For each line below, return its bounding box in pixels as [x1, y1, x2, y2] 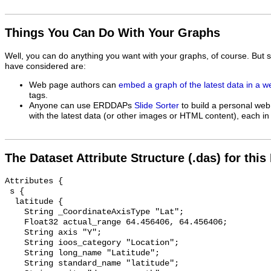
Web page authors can [29, 80, 119, 90]
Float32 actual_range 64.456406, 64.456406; [5, 218, 24, 227]
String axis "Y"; [5, 228, 24, 238]
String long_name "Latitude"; [5, 249, 24, 258]
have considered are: [5, 62, 86, 71]
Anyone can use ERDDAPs [29, 100, 134, 110]
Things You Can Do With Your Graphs [5, 26, 220, 40]
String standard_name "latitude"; [5, 259, 24, 269]
